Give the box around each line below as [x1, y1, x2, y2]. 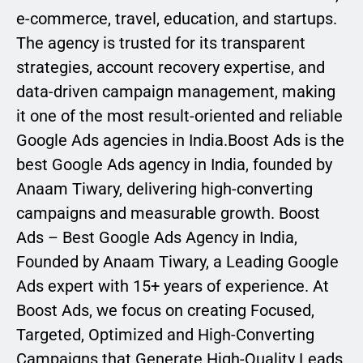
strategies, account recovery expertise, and [16, 58, 325, 78]
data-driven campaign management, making [16, 82, 335, 102]
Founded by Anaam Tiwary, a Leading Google [16, 252, 339, 272]
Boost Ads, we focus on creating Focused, [16, 301, 314, 321]
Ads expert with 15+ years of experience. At [16, 276, 329, 297]
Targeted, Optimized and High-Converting [16, 325, 314, 345]
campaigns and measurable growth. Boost [16, 203, 320, 224]
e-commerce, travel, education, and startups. [16, 9, 337, 29]
